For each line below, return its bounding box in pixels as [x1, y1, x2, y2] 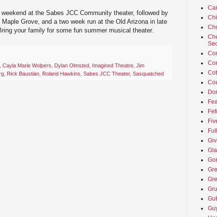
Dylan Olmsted [54, 62, 89, 69]
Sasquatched [133, 71, 164, 77]
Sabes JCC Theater [83, 71, 130, 77]
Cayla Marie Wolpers [2, 62, 51, 69]
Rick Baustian [7, 71, 39, 77]
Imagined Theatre [92, 62, 133, 69]
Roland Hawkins [42, 71, 80, 77]
